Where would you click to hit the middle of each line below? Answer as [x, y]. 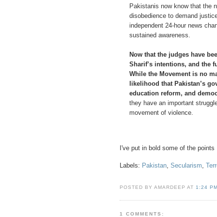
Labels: [131, 166]
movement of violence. [161, 112]
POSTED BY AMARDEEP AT [158, 187]
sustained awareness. [160, 35]
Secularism [186, 166]
